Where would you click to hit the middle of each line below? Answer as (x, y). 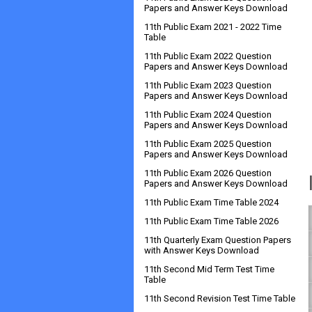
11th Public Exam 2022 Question (208, 56)
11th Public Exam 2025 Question (208, 144)
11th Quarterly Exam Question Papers (218, 240)
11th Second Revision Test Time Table (220, 298)
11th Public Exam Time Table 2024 (211, 202)
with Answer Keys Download (202, 250)
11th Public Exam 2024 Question (208, 115)
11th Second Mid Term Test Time (209, 269)
